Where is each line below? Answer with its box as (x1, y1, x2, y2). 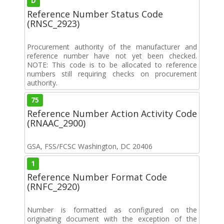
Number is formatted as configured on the (27, 204, 197, 214)
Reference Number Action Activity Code (27, 107, 197, 119)
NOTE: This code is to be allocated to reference (27, 59, 197, 69)
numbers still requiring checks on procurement (27, 68, 197, 78)
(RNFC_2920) (27, 180, 79, 192)
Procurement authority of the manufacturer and (27, 41, 197, 51)
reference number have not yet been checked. (27, 50, 197, 60)
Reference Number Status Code (27, 7, 163, 20)
